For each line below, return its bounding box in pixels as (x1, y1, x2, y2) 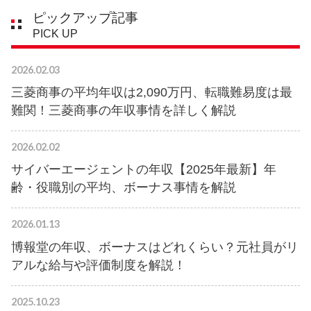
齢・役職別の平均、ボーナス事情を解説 (11, 180, 236, 195)
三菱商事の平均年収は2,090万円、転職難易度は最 (11, 85, 292, 99)
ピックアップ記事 (33, 10, 138, 25)
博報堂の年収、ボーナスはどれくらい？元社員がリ (11, 239, 299, 254)
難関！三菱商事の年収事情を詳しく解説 (11, 103, 236, 117)
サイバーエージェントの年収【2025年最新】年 (11, 162, 276, 177)
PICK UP (33, 27, 78, 40)
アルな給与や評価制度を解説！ (11, 258, 186, 272)
